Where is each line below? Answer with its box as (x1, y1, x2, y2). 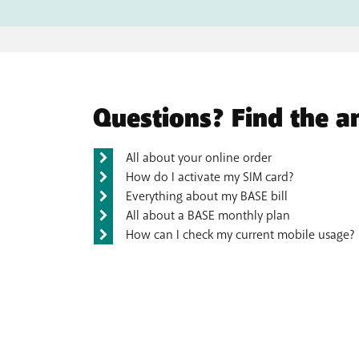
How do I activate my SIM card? (126, 169, 293, 186)
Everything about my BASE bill (126, 188, 288, 205)
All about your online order (126, 150, 272, 167)
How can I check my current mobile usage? (126, 227, 354, 244)
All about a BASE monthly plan (126, 208, 290, 224)
